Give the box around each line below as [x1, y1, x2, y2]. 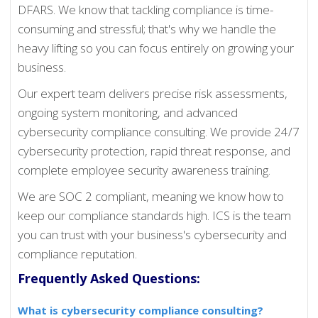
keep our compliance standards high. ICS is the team [18, 207, 292, 224]
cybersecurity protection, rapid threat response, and [18, 143, 291, 160]
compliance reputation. [18, 246, 138, 263]
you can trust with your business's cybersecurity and [18, 226, 287, 243]
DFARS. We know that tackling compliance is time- [18, 1, 274, 18]
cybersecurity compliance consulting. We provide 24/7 [18, 124, 300, 141]
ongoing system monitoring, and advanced [18, 104, 238, 121]
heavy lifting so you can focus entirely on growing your [18, 40, 295, 57]
